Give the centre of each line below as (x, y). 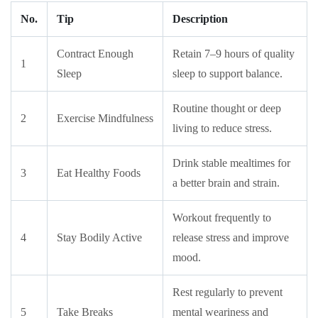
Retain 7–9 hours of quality (234, 54)
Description (200, 19)
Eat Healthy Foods (99, 173)
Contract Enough (95, 54)
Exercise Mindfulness (105, 118)
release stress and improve (231, 237)
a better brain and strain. (226, 183)
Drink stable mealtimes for (231, 163)
